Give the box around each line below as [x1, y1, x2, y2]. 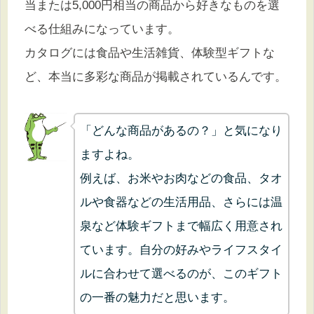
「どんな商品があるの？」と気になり [80, 123, 283, 137]
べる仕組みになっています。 [25, 22, 179, 36]
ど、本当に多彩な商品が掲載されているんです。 [25, 69, 287, 83]
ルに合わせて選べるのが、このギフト [80, 266, 283, 280]
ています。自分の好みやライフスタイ [80, 243, 283, 257]
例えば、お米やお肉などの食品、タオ [80, 171, 283, 185]
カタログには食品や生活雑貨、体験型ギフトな [25, 46, 275, 60]
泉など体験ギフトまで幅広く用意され [80, 219, 283, 233]
